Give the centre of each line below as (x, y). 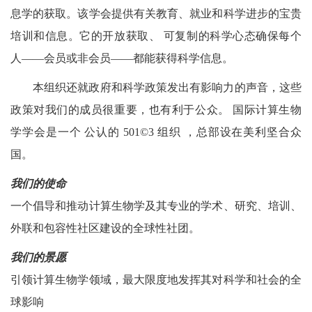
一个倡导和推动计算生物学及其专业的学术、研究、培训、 (156, 206)
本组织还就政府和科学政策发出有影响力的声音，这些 (167, 87)
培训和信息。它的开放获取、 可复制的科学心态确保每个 (156, 36)
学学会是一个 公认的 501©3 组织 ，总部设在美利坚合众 (156, 132)
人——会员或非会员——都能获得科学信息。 (122, 58)
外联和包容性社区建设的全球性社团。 (105, 228)
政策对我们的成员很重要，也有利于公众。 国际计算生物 (156, 110)
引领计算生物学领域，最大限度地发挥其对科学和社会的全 (156, 280)
